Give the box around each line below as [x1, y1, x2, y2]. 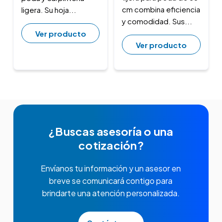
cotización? [78, 138, 144, 153]
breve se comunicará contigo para [49, 175, 173, 186]
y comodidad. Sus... [122, 16, 193, 26]
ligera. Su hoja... [21, 5, 76, 15]
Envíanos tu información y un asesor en [41, 163, 181, 174]
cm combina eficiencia [122, 4, 201, 14]
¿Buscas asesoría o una [49, 124, 173, 139]
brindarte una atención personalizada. [42, 188, 180, 199]
